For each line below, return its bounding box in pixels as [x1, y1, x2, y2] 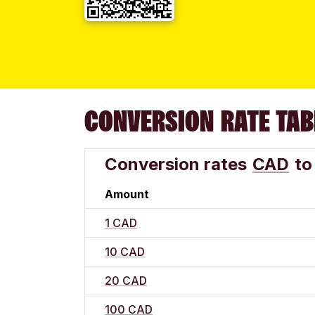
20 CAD [105, 274, 147, 288]
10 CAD [105, 245, 145, 259]
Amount [105, 187, 149, 201]
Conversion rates [105, 154, 247, 174]
